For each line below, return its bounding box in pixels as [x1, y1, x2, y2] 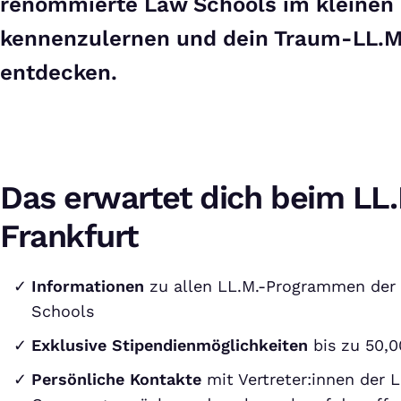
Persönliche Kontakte [31, 370, 201, 388]
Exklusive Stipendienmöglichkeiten [31, 336, 308, 354]
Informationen [31, 277, 149, 295]
